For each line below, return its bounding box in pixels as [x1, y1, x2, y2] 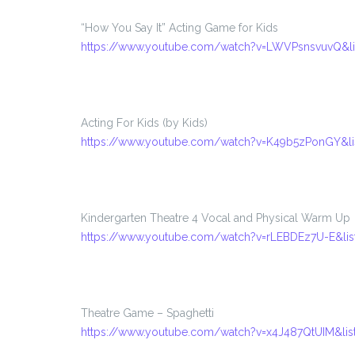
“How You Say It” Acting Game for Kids [81, 21, 278, 34]
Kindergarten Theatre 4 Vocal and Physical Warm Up [81, 211, 350, 224]
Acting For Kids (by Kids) [81, 116, 208, 129]
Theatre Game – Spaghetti [81, 306, 214, 319]
